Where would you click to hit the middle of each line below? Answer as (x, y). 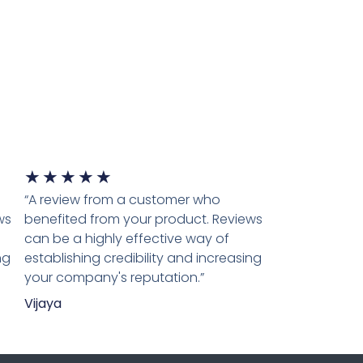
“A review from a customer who (122, 200)
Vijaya (43, 304)
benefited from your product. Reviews (143, 220)
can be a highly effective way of (127, 239)
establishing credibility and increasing (143, 258)
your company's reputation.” (114, 278)
